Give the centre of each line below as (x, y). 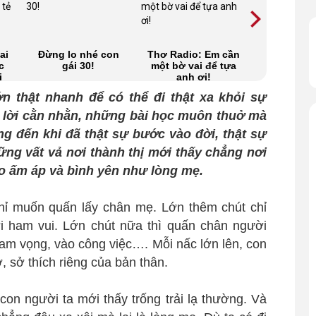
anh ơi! (193, 77)
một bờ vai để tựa (193, 65)
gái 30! (79, 65)
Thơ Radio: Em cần (193, 54)
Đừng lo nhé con (78, 54)
